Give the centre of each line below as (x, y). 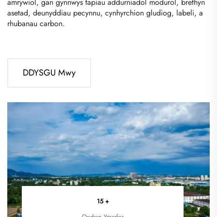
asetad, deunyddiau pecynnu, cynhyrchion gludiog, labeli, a (105, 13)
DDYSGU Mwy (49, 72)
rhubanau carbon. (36, 23)
